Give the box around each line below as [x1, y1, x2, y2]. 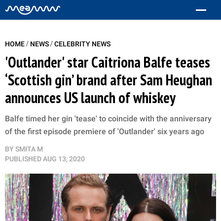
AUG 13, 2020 [43, 155, 85, 163]
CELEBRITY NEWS [54, 40, 110, 48]
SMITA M [15, 145, 43, 153]
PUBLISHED [5, 155, 41, 163]
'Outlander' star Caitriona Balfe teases [5, 52, 210, 72]
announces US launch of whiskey [5, 88, 176, 107]
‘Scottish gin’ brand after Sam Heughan [5, 70, 212, 89]
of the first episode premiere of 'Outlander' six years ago [5, 127, 204, 136]
